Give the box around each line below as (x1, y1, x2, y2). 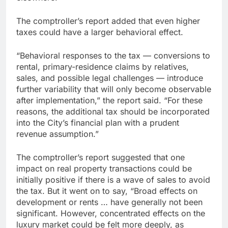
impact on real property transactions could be (16, 163, 192, 174)
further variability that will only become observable (16, 83, 211, 94)
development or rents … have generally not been (16, 196, 203, 207)
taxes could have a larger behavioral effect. (16, 26, 183, 37)
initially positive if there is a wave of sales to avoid (16, 174, 210, 185)
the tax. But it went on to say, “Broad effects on (16, 185, 197, 196)
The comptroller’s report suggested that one (16, 152, 185, 162)
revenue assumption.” (16, 128, 99, 139)
